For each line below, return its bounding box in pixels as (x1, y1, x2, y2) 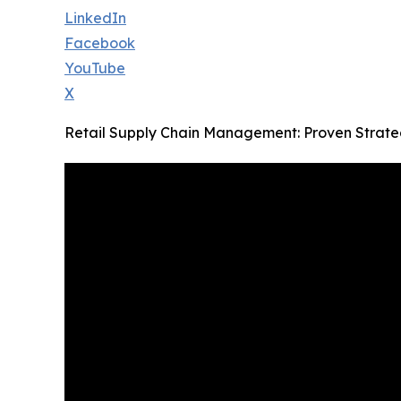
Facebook (64, 34, 135, 53)
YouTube (64, 59, 125, 78)
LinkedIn (64, 9, 126, 28)
